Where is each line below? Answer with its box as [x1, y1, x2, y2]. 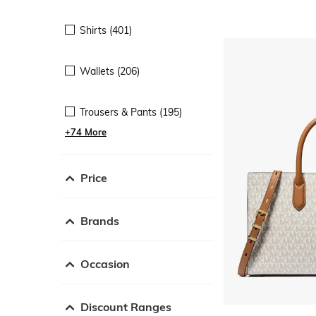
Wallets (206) [80, 64, 140, 78]
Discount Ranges [80, 299, 171, 314]
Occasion [80, 256, 130, 271]
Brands [80, 213, 119, 228]
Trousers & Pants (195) [80, 105, 182, 119]
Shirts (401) [80, 23, 132, 37]
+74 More [65, 126, 107, 138]
